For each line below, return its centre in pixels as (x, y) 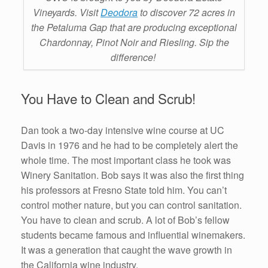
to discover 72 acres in (186, 13)
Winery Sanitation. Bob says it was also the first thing (133, 175)
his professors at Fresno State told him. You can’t (124, 190)
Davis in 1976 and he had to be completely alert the (130, 145)
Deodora (119, 13)
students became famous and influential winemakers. (133, 234)
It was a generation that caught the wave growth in (127, 249)
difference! (134, 57)
